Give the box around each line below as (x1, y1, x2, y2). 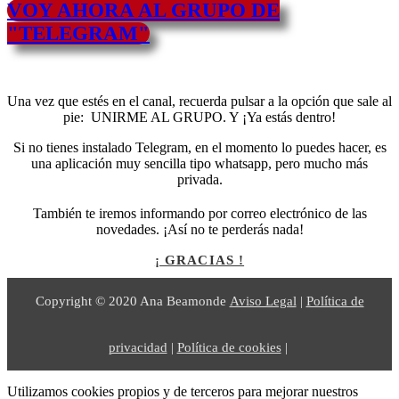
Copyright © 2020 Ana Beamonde (35, 293, 230, 308)
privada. (176, 171, 223, 187)
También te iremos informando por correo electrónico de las (32, 205, 367, 221)
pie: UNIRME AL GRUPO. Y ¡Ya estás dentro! (63, 109, 336, 125)
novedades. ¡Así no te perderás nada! (95, 221, 304, 237)
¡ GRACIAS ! (154, 252, 245, 267)
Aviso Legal (229, 293, 297, 308)
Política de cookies (176, 339, 281, 354)
